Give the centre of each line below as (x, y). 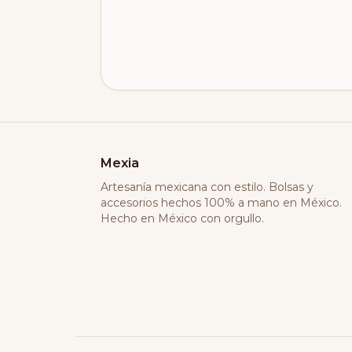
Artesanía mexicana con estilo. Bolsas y (207, 187)
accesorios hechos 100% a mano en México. (221, 203)
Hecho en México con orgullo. (182, 218)
